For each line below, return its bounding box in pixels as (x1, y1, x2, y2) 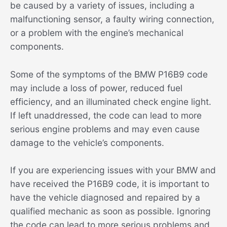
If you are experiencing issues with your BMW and (10, 165, 216, 176)
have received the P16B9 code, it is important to (10, 178, 209, 190)
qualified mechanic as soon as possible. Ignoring (10, 206, 211, 217)
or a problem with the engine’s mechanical (10, 27, 183, 38)
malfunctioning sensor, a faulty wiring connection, (10, 13, 214, 24)
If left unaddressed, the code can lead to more (10, 109, 202, 121)
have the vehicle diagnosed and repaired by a (10, 192, 200, 203)
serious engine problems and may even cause (10, 123, 200, 134)
